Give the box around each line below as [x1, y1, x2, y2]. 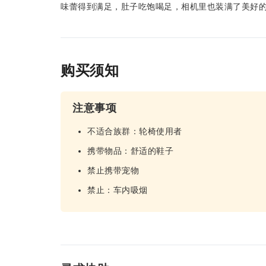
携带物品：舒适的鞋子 [87, 146, 173, 156]
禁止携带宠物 [87, 166, 139, 175]
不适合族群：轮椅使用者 [87, 126, 182, 136]
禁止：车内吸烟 [87, 185, 148, 195]
